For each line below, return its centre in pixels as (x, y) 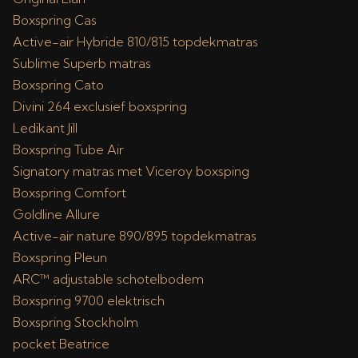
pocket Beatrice (61, 344)
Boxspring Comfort (70, 193)
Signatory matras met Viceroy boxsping (131, 171)
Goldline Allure (56, 214)
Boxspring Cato (58, 85)
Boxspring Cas (55, 20)
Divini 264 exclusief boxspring (100, 106)
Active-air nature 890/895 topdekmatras (135, 236)
